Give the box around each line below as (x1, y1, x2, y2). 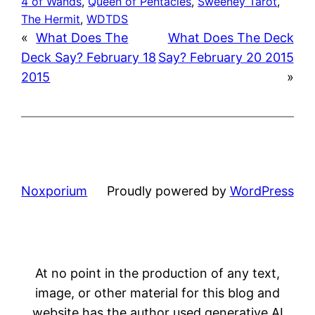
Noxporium (21, 183, 88, 198)
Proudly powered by (106, 183, 230, 198)
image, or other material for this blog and (35, 285, 280, 300)
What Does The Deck (167, 30, 294, 45)
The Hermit (21, 11, 81, 26)
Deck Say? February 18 (21, 49, 157, 65)
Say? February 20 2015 (157, 49, 294, 65)
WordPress (229, 183, 294, 198)
